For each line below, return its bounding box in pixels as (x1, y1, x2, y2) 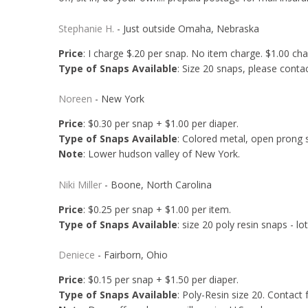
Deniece (58, 248, 95, 262)
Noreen (58, 92, 92, 106)
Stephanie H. (58, 21, 114, 35)
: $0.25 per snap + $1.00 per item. (82, 202, 234, 216)
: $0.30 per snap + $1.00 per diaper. (82, 117, 241, 131)
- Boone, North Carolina (101, 177, 212, 191)
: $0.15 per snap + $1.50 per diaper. (82, 273, 239, 287)
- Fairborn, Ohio (94, 248, 168, 262)
